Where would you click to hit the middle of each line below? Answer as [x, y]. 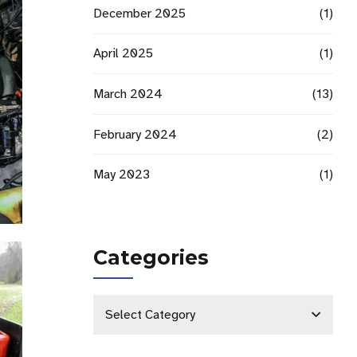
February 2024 [135, 134]
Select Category [150, 315]
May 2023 [122, 175]
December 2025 [139, 13]
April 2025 [123, 54]
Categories [151, 258]
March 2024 [128, 94]
